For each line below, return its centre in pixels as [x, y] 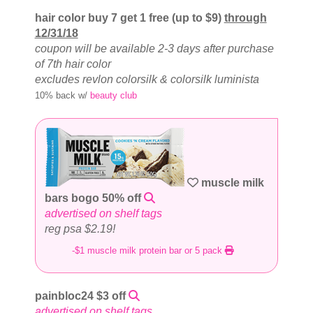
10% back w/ [62, 95]
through [245, 17]
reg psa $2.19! [80, 228]
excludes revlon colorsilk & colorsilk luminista [147, 79]
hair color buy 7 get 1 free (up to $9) [129, 17]
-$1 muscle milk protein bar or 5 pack [149, 250]
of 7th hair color [73, 64]
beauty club [113, 95]
